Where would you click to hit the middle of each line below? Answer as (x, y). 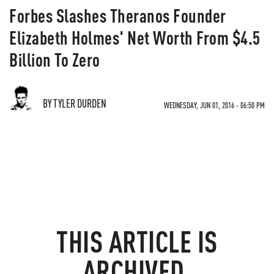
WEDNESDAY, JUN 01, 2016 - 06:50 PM (214, 105)
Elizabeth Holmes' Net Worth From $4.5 (135, 37)
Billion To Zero (55, 59)
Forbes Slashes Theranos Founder (118, 15)
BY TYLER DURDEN (75, 103)
